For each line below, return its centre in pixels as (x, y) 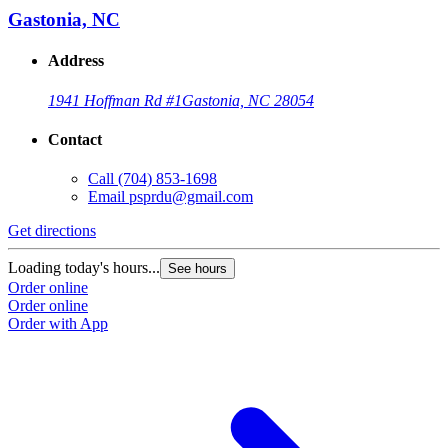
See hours (197, 269)
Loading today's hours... (84, 268)
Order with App (58, 324)
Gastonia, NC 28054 (248, 100)
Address (76, 61)
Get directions (52, 231)
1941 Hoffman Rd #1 (115, 100)
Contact (75, 139)
